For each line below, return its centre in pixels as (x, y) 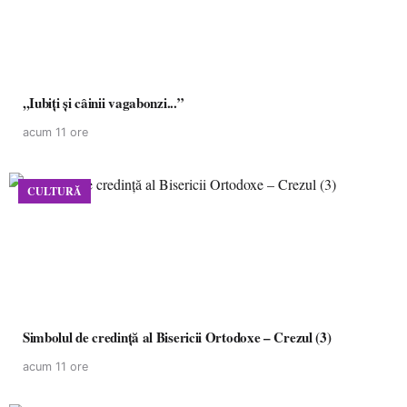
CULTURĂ (55, 191)
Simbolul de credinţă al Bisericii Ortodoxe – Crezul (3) (177, 337)
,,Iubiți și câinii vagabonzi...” (104, 103)
